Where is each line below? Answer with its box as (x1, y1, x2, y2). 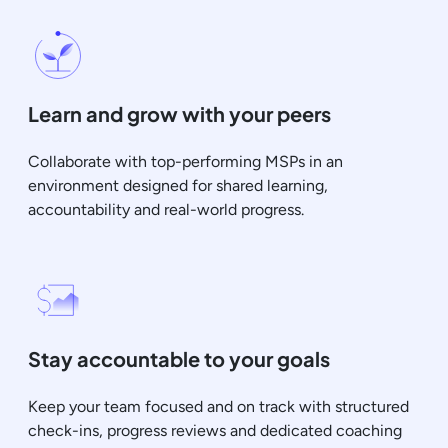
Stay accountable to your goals (28, 345, 330, 371)
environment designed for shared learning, (28, 175, 328, 195)
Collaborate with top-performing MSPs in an (28, 151, 343, 171)
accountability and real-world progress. (28, 199, 304, 219)
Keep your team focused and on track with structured (28, 396, 409, 416)
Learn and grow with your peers (28, 100, 331, 126)
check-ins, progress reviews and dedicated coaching (28, 420, 402, 440)
